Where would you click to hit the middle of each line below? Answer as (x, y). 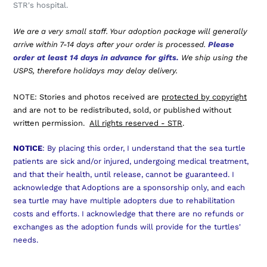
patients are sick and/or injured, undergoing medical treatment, (131, 161)
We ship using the (214, 58)
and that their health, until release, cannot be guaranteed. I (124, 174)
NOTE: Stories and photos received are (87, 97)
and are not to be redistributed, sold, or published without (122, 110)
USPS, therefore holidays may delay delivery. (95, 71)
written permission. (51, 123)
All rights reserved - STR (136, 123)
